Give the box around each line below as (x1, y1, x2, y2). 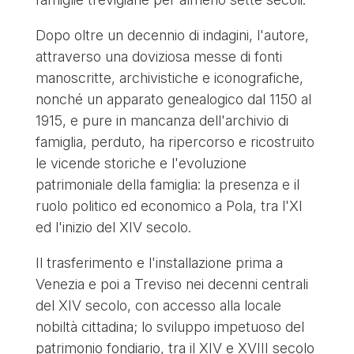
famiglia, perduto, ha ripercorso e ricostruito (35, 133, 314, 150)
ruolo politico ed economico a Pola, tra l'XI (35, 197, 303, 214)
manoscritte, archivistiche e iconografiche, (35, 69, 303, 86)
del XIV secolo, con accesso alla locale (35, 296, 281, 314)
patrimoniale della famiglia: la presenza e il (35, 175, 299, 193)
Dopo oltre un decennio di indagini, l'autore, (35, 26, 309, 43)
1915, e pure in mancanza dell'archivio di (35, 111, 288, 129)
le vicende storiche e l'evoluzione (35, 154, 247, 171)
